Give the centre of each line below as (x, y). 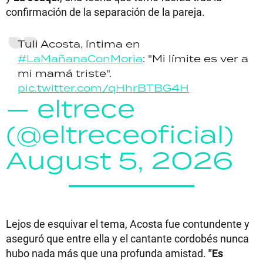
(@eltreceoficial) (120, 134)
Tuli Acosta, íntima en (79, 44)
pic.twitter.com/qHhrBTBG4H (103, 88)
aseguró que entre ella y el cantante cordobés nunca (127, 238)
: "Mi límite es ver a (195, 58)
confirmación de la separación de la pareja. (105, 11)
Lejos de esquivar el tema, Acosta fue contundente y (128, 223)
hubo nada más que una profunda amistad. (107, 253)
